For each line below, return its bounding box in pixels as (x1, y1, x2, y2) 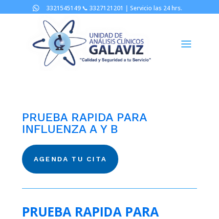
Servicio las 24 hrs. (130, 4, 184, 12)
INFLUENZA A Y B (22, 122, 118, 136)
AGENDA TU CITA (33, 154, 107, 163)
